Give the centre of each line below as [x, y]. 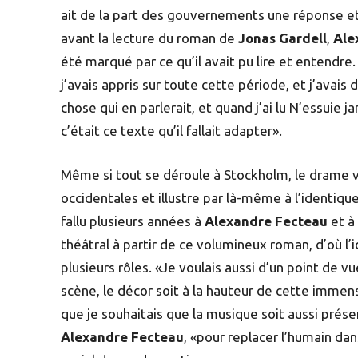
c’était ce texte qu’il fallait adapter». [171, 130]
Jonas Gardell [282, 38]
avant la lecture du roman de [149, 38]
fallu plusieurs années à [133, 221]
